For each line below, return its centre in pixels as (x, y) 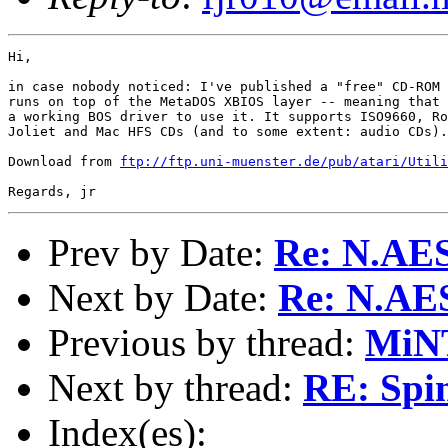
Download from (64, 161)
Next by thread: (175, 387)
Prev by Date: (161, 252)
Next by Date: (163, 297)
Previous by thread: (206, 342)
